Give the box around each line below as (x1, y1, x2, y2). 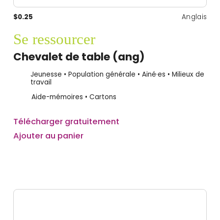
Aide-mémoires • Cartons (31, 92, 116, 102)
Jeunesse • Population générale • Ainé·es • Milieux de (30, 70, 204, 80)
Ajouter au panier (13, 130, 83, 142)
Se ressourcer (13, 30, 95, 48)
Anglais (182, 12, 207, 22)
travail (30, 78, 52, 87)
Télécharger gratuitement (13, 115, 119, 128)
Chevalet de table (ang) (13, 49, 145, 64)
